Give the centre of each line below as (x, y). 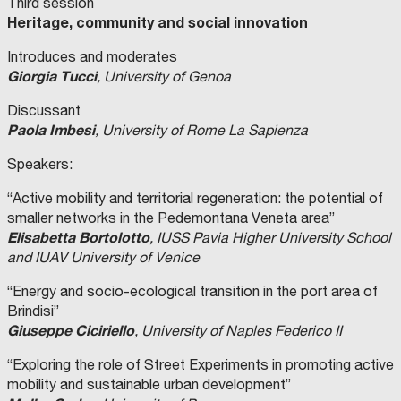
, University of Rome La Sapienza (201, 130)
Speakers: (40, 164)
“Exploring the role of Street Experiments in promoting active (200, 365)
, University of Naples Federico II (238, 331)
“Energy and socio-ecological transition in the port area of (192, 291)
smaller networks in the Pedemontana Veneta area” (171, 218)
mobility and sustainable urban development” (149, 384)
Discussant (44, 111)
